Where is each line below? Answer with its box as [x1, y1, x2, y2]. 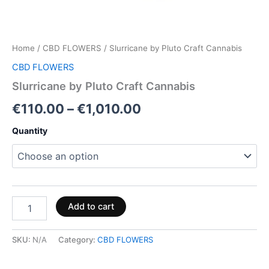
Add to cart [67, 201, 114, 213]
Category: [58, 235, 97, 245]
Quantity [12, 125, 47, 136]
